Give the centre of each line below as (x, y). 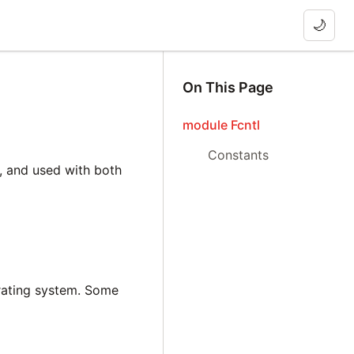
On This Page (228, 87)
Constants (239, 155)
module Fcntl (222, 125)
